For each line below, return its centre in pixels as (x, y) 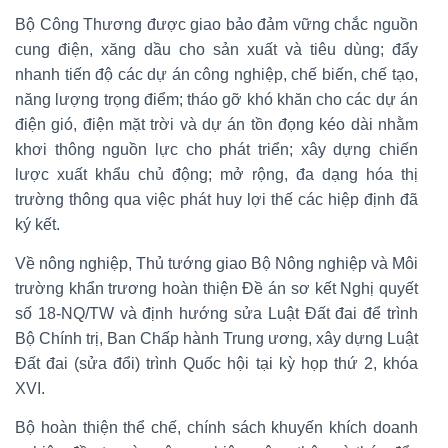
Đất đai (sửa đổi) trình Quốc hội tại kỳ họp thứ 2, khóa (216, 363)
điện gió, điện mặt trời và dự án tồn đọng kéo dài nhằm (216, 124)
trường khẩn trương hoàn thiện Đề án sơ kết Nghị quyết (216, 288)
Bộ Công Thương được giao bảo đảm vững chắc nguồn (216, 24)
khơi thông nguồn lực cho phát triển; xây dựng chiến (216, 149)
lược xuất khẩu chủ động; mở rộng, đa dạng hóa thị (216, 174)
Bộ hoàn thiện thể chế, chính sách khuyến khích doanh (216, 427)
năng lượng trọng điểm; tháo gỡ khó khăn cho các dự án (216, 99)
